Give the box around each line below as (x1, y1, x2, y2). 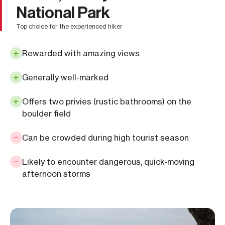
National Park (16, 3, 110, 22)
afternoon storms (22, 168, 90, 179)
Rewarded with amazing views (22, 48, 140, 58)
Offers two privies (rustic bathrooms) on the (22, 96, 191, 106)
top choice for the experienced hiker (20, 22, 123, 30)
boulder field (22, 108, 71, 119)
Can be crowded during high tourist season (22, 132, 189, 143)
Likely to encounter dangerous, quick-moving (22, 156, 194, 167)
